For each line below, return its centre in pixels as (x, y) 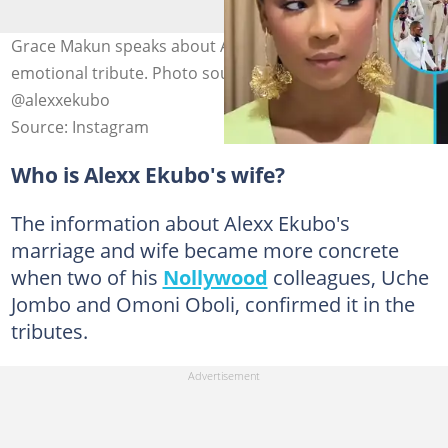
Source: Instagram (79, 126)
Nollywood (215, 276)
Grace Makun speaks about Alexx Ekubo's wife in (192, 45)
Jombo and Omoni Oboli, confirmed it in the (212, 303)
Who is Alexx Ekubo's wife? (147, 174)
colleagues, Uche (348, 276)
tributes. (49, 330)
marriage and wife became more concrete (204, 249)
